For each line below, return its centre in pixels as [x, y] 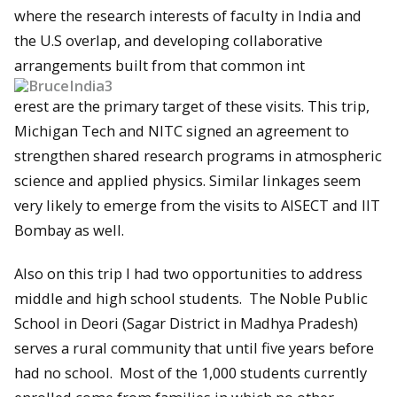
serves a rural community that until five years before [194, 348]
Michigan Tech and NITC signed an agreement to [182, 131]
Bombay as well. [69, 230]
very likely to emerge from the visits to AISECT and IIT [197, 206]
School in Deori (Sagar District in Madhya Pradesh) [186, 323]
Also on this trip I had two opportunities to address [188, 273]
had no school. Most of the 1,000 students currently [191, 373]
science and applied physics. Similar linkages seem [187, 181]
